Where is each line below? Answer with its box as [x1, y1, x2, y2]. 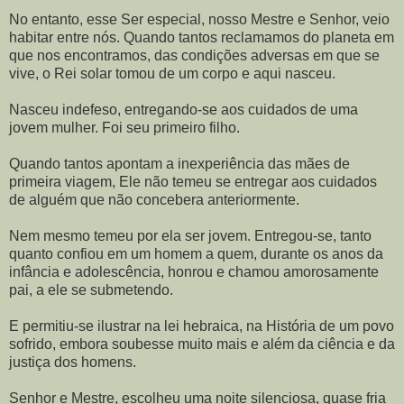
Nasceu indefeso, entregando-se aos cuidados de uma [9, 102, 358, 117]
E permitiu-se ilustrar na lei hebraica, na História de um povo [9, 318, 394, 334]
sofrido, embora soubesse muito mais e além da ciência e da [9, 336, 395, 352]
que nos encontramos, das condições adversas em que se [9, 48, 380, 63]
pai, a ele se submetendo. [9, 282, 173, 298]
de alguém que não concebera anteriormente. [9, 192, 299, 207]
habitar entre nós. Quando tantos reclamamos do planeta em [9, 30, 394, 45]
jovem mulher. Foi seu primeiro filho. [9, 120, 240, 135]
